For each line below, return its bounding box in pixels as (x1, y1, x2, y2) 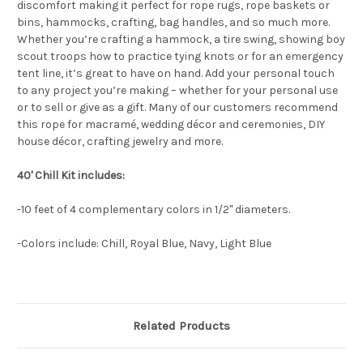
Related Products (133, 318, 230, 334)
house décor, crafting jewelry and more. (17, 135, 223, 149)
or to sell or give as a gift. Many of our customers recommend (17, 100, 338, 115)
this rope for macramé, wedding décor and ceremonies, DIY (17, 117, 325, 132)
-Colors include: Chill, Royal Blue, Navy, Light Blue (17, 237, 271, 251)
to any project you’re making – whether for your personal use (17, 83, 338, 98)
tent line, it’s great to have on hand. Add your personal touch (17, 66, 335, 81)
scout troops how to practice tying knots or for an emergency (17, 49, 344, 64)
